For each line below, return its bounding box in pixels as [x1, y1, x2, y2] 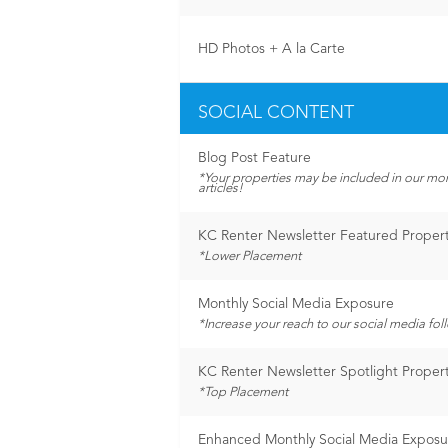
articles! [198, 182, 243, 195]
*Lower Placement [198, 250, 301, 263]
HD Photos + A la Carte [198, 42, 345, 56]
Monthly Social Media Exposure [198, 297, 394, 311]
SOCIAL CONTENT [198, 104, 354, 122]
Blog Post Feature [198, 151, 311, 165]
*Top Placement [198, 386, 288, 399]
